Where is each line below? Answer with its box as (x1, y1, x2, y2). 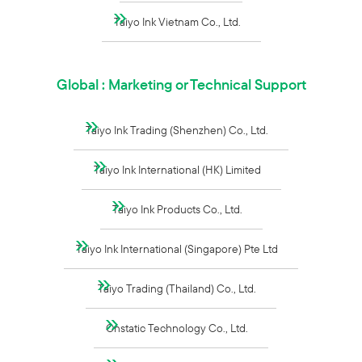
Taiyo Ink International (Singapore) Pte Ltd (76, 242, 278, 256)
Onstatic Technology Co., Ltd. (106, 321, 248, 335)
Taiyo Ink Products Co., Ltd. (112, 202, 242, 217)
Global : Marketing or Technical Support (56, 75, 306, 94)
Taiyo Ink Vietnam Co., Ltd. (113, 15, 241, 29)
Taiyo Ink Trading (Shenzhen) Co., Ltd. (86, 123, 268, 137)
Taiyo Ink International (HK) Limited (93, 162, 261, 177)
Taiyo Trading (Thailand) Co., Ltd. (98, 281, 256, 296)
